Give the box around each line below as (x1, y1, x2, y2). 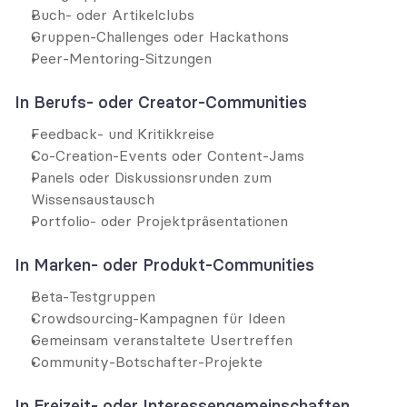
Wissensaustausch (31, 190, 154, 208)
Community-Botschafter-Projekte (31, 352, 263, 371)
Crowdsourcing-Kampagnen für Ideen (31, 309, 285, 327)
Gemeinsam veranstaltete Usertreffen (31, 331, 293, 349)
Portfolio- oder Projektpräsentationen (31, 212, 288, 230)
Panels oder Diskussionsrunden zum (31, 168, 272, 186)
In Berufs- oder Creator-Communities (15, 92, 307, 113)
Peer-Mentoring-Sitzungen (31, 49, 212, 67)
